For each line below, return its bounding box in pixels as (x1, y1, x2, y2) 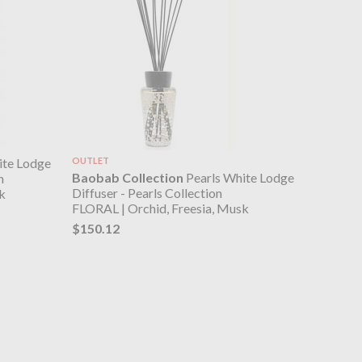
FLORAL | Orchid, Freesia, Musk (71, 200, 249, 217)
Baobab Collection (71, 170, 183, 186)
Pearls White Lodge (183, 170, 294, 186)
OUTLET (71, 154, 109, 166)
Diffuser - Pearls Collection (71, 185, 222, 201)
